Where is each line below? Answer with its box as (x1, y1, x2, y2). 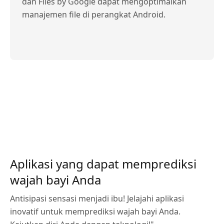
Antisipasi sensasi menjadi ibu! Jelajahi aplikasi (10, 193, 184, 204)
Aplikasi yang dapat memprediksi (10, 155, 196, 172)
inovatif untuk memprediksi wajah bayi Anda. (10, 206, 180, 217)
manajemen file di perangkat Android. (22, 9, 165, 20)
